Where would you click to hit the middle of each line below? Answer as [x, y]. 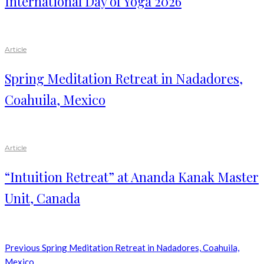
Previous [22, 248]
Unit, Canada [42, 198]
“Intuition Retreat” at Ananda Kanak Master [132, 177]
